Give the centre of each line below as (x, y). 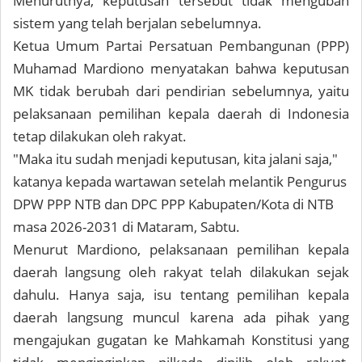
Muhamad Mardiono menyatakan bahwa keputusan (181, 69)
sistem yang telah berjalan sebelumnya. (137, 23)
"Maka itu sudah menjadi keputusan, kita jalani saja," (175, 159)
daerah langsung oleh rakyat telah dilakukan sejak (181, 272)
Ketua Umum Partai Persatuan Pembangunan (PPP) (181, 46)
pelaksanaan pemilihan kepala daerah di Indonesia (181, 114)
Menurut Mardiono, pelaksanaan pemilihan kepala (181, 250)
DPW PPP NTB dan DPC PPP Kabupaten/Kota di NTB (173, 204)
